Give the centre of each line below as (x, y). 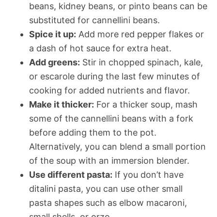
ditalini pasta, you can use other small (106, 188)
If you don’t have (148, 174)
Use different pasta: (71, 174)
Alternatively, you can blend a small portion (117, 146)
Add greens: (54, 62)
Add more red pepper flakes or (140, 34)
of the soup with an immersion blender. (109, 160)
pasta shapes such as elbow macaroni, (108, 202)
